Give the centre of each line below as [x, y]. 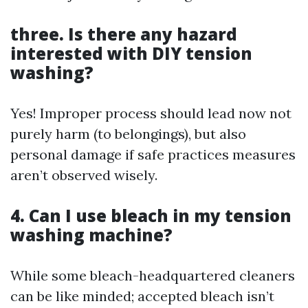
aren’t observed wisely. [84, 175]
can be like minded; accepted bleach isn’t [142, 296]
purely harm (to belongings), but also [128, 134]
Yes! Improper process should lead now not [151, 113]
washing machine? [91, 235]
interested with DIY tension [131, 53]
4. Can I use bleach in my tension [151, 216]
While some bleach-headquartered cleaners [153, 275]
